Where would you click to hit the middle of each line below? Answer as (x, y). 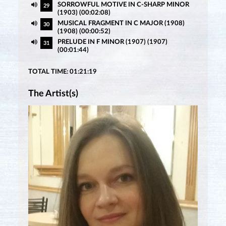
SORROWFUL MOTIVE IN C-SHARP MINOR (123, 5)
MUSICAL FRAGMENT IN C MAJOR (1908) (121, 24)
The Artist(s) (53, 94)
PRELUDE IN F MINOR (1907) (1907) (112, 42)
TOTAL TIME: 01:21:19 (62, 72)
